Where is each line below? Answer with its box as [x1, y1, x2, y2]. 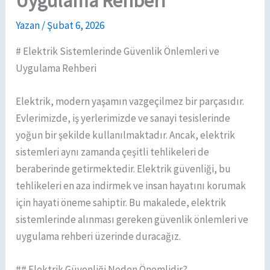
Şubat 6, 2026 [47, 19, 105, 32]
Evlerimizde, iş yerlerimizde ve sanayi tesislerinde [16, 111, 231, 125]
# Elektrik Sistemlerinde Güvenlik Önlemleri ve [16, 45, 220, 58]
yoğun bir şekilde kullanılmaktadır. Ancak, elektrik [16, 128, 236, 142]
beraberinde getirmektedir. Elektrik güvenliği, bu [16, 162, 231, 176]
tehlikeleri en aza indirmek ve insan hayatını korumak [16, 179, 246, 193]
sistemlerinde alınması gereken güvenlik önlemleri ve [16, 213, 249, 227]
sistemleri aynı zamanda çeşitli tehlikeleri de [16, 145, 210, 159]
